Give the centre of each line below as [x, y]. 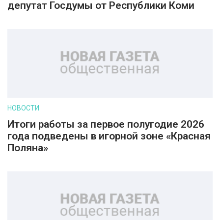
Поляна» [28, 148]
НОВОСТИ [23, 108]
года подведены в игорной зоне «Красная [109, 136]
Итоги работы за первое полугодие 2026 [106, 124]
